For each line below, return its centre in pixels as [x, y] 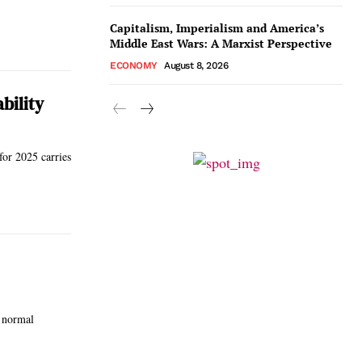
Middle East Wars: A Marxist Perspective [221, 43]
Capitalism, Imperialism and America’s [217, 28]
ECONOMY [134, 65]
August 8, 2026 [196, 65]
